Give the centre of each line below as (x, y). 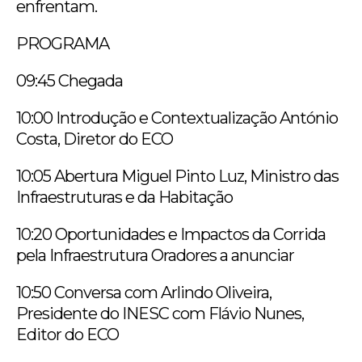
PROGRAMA (63, 43)
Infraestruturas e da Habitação (124, 197)
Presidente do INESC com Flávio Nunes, (160, 313)
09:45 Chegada (69, 80)
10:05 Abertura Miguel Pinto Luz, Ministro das (177, 176)
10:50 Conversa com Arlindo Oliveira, (144, 292)
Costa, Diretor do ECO (95, 139)
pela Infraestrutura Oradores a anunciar (155, 255)
